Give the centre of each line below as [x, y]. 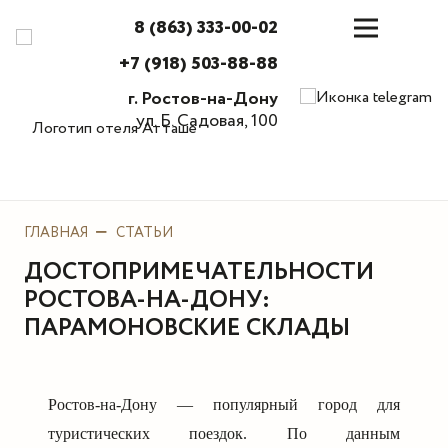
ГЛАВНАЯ [56, 233]
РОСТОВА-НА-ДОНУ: [147, 300]
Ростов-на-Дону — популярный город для [224, 404]
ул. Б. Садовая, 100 [206, 121]
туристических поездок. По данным [224, 433]
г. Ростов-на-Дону [202, 99]
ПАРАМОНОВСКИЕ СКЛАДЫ [187, 328]
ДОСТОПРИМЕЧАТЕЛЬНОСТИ [199, 272]
